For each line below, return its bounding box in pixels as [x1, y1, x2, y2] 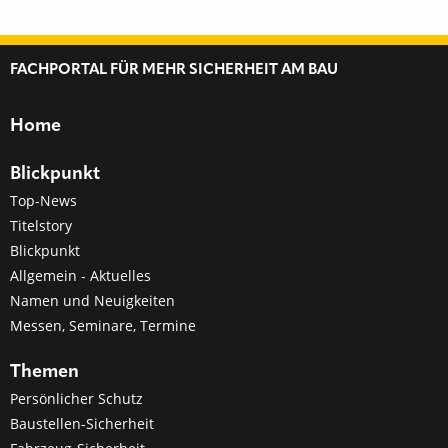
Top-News [10, 191, 77, 210]
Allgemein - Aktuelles [10, 266, 151, 285]
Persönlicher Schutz [10, 389, 143, 408]
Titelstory [10, 216, 72, 235]
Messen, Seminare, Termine [10, 316, 196, 335]
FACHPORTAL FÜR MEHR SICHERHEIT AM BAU [10, 63, 338, 78]
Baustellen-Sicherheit [10, 414, 154, 433]
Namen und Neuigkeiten [10, 291, 175, 310]
